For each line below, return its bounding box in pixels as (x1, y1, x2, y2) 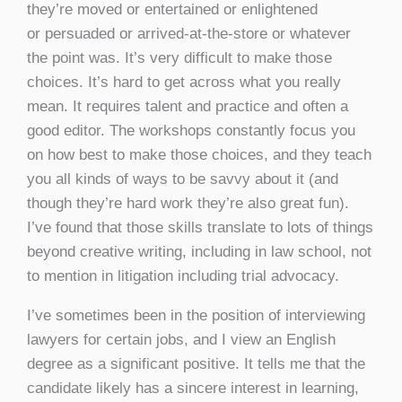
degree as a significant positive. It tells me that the (27, 354, 365, 372)
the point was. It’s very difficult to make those (27, 48, 332, 66)
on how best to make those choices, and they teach (27, 145, 371, 163)
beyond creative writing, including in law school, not (27, 242, 371, 260)
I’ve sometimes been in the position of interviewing (27, 306, 365, 324)
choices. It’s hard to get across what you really (27, 73, 341, 91)
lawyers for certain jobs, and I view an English (27, 330, 336, 348)
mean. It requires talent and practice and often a (27, 97, 348, 115)
